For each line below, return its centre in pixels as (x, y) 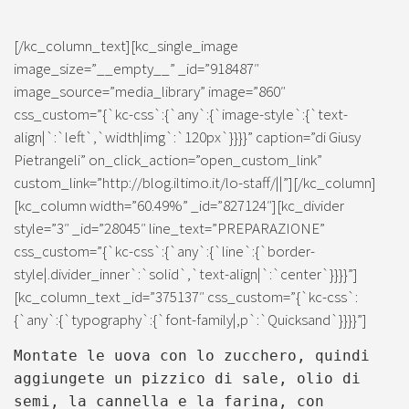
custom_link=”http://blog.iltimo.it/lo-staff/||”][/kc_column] (195, 183)
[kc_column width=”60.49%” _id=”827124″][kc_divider (179, 205)
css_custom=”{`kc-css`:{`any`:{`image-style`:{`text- (181, 114)
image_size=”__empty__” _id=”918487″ (136, 68)
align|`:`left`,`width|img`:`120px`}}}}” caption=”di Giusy (187, 137)
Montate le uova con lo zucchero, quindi (192, 355)
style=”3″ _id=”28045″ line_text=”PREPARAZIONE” (169, 228)
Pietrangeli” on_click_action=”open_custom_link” (168, 160)
